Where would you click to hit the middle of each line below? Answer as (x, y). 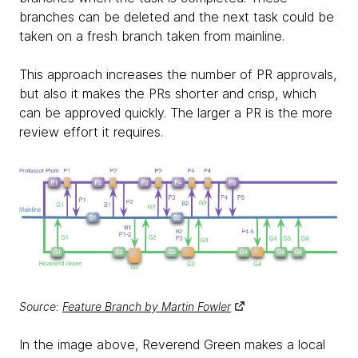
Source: (41, 306)
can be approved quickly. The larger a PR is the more (176, 113)
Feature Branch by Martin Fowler (147, 306)
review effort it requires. (91, 132)
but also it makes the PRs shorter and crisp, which (168, 94)
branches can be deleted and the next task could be (177, 17)
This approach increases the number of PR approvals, (178, 75)
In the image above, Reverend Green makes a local (172, 344)
